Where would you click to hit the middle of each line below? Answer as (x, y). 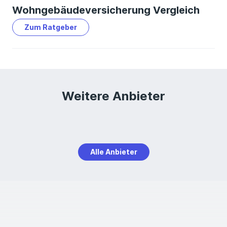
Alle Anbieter (113, 152)
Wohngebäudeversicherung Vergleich (106, 10)
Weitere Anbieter (113, 96)
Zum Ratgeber (51, 27)
